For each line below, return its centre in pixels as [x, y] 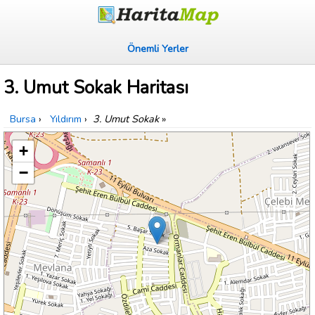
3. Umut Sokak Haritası [96, 88]
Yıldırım [66, 119]
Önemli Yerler [157, 49]
